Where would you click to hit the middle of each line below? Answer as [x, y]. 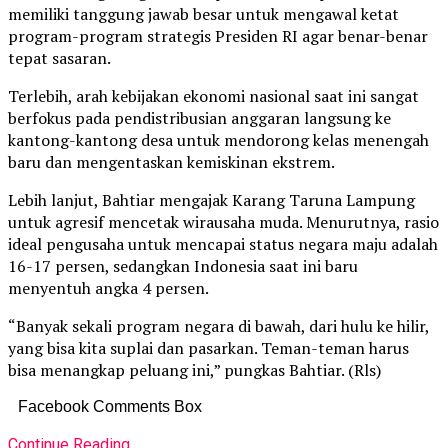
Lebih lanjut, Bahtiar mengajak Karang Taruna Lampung [211, 200]
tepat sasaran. [59, 58]
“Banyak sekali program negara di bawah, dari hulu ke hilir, [218, 326]
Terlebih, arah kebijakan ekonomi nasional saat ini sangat [213, 96]
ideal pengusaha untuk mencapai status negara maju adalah [223, 244]
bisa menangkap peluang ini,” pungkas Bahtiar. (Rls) [194, 370]
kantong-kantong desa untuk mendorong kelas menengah [218, 140]
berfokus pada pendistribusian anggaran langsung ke [199, 118]
